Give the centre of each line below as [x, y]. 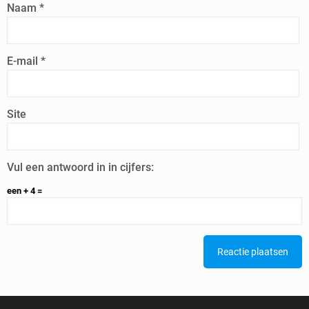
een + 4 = [24, 190]
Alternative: [29, 241]
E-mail [24, 61]
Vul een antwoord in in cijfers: [80, 167]
